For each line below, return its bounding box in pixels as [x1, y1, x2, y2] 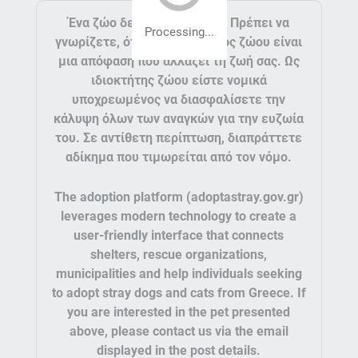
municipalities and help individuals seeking [55, 266, 302, 281]
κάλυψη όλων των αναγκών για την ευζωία [54, 111, 304, 126]
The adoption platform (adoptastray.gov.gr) [54, 189, 304, 205]
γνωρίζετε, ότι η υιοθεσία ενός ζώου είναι [55, 34, 303, 50]
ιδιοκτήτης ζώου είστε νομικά [90, 73, 267, 88]
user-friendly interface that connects [74, 228, 284, 243]
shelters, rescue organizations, [90, 247, 268, 262]
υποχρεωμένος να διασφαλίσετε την [72, 92, 286, 107]
